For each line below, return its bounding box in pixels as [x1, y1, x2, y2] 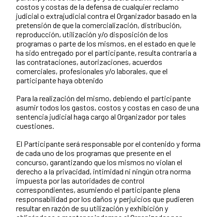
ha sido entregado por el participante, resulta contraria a [16, 47, 197, 57]
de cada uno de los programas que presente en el [16, 148, 171, 157]
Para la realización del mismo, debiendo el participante [16, 93, 191, 103]
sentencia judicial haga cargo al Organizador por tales [16, 111, 186, 121]
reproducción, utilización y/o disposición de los [16, 29, 168, 39]
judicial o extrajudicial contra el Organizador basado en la [16, 11, 197, 20]
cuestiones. [16, 121, 54, 130]
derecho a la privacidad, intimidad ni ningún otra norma [16, 166, 191, 176]
